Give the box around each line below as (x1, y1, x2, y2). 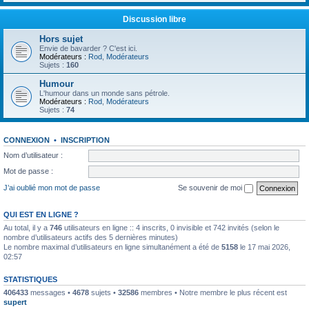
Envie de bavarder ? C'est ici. (39, 44, 137, 52)
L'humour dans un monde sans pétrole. (39, 89, 170, 97)
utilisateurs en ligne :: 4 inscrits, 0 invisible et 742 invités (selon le (62, 223, 279, 232)
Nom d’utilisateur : (3, 150, 63, 159)
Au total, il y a (3, 223, 50, 232)
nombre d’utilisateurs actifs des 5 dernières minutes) (3, 232, 178, 241)
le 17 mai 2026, (238, 242, 290, 251)
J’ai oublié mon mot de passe (3, 183, 100, 192)
